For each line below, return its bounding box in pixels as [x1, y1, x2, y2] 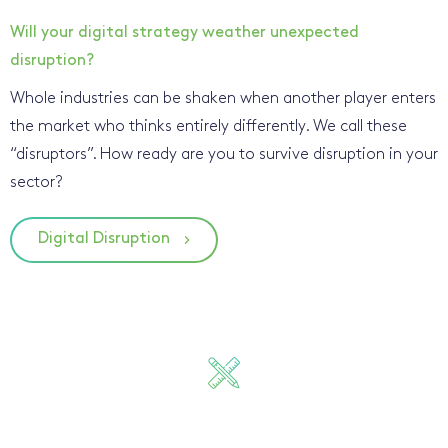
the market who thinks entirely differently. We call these [10, 118, 407, 135]
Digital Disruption [38, 230, 170, 247]
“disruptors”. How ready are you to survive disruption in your [10, 146, 438, 163]
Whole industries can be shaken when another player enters [10, 90, 436, 107]
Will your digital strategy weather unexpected [10, 24, 359, 41]
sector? [10, 174, 63, 191]
